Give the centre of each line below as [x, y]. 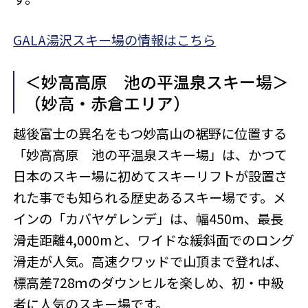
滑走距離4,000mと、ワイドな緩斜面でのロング [154, 240]
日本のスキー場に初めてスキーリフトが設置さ [151, 176]
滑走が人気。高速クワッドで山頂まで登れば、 [151, 261]
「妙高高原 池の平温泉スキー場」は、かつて [151, 154]
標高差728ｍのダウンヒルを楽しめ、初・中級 [149, 282]
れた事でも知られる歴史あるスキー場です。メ [150, 197]
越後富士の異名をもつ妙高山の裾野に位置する [150, 133]
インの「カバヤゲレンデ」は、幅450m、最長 [148, 218]
